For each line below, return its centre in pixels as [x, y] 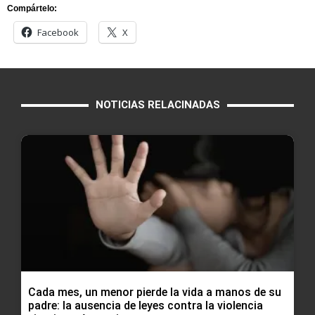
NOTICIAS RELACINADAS [157, 105]
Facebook [58, 33]
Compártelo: [32, 9]
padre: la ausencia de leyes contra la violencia [146, 306]
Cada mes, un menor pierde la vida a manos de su [155, 292]
